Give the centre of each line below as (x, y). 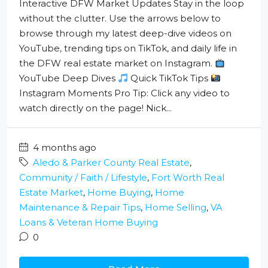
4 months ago (63, 148)
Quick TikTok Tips (170, 78)
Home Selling (176, 208)
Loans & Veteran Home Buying (89, 223)
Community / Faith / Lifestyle (83, 178)
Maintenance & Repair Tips (80, 208)
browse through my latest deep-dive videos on (125, 33)
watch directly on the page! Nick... (95, 108)
